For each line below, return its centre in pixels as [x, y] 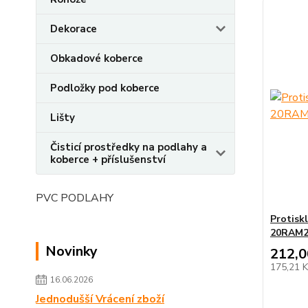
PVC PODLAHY [75, 198]
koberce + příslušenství [108, 159]
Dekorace [74, 29]
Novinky [71, 251]
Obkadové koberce [97, 58]
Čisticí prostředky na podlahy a [129, 147]
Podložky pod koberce [105, 88]
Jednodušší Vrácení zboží [100, 299]
